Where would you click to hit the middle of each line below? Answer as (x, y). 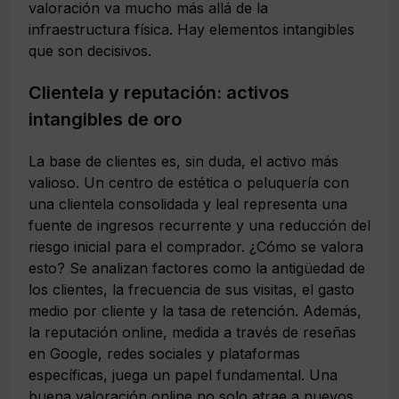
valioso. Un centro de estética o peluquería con (189, 182)
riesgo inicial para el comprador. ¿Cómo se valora (196, 246)
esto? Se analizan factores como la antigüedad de (197, 268)
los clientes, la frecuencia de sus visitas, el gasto (191, 289)
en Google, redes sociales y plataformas (164, 353)
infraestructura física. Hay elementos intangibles (191, 29)
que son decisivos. (90, 50)
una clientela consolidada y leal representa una (188, 204)
